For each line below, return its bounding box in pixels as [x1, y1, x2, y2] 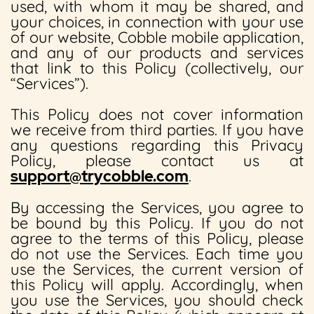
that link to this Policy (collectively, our [11, 58, 303, 78]
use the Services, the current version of [11, 259, 303, 279]
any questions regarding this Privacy [11, 135, 303, 155]
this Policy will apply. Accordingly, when [11, 275, 303, 294]
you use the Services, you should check [11, 290, 303, 310]
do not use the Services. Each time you [11, 244, 303, 264]
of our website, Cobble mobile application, [11, 27, 303, 47]
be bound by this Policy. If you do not [11, 213, 303, 233]
